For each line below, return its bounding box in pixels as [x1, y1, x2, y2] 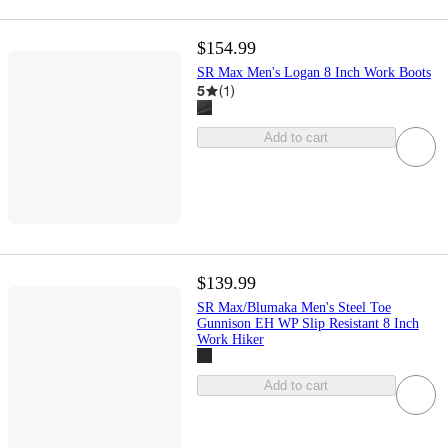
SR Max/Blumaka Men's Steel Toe [196, 300, 391, 316]
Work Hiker [196, 332, 264, 348]
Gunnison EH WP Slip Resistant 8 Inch [196, 316, 419, 332]
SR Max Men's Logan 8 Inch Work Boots [196, 65, 431, 81]
